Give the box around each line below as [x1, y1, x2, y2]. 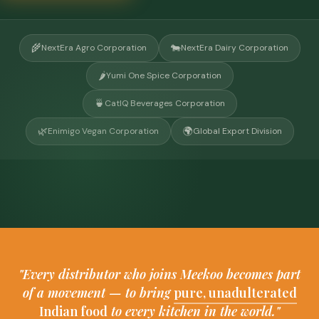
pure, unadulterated [173, 283, 297, 301]
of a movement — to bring [22, 283, 174, 301]
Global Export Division [192, 125, 282, 137]
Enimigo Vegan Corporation [47, 125, 159, 137]
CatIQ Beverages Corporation [104, 97, 225, 109]
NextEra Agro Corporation [41, 41, 147, 53]
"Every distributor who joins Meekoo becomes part [19, 265, 300, 283]
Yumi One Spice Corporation [105, 69, 221, 81]
